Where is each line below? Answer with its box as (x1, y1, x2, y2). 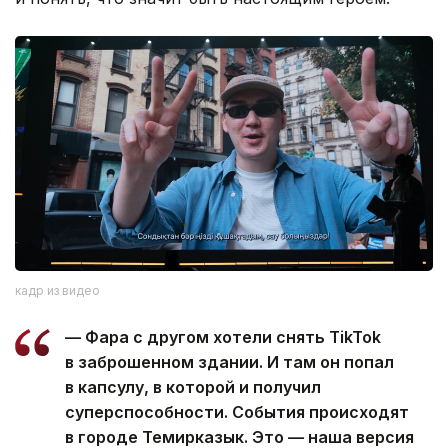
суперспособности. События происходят (65, 401, 409, 422)
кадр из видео (15, 282, 100, 298)
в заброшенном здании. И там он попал (65, 351, 394, 372)
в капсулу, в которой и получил (65, 376, 321, 397)
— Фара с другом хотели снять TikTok (65, 326, 381, 347)
